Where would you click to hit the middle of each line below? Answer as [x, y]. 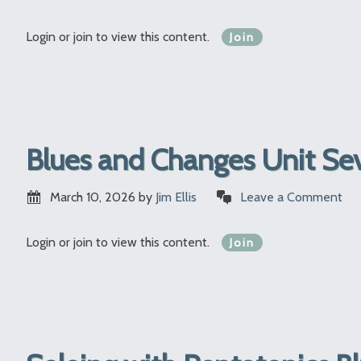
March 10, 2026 [93, 197]
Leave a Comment [291, 197]
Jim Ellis [176, 197]
